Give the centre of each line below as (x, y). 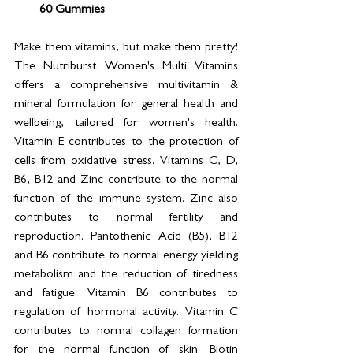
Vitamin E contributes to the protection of (126, 143)
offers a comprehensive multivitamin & (126, 86)
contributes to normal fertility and (126, 219)
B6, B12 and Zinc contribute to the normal (126, 181)
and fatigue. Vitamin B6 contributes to (126, 294)
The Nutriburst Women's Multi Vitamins (126, 67)
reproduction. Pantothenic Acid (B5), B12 (126, 238)
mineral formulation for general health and (126, 105)
